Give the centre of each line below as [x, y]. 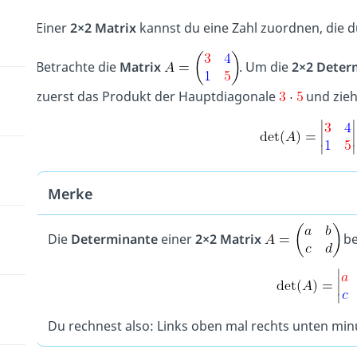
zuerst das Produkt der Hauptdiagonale [157, 97]
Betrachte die [77, 67]
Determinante [114, 239]
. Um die [265, 67]
